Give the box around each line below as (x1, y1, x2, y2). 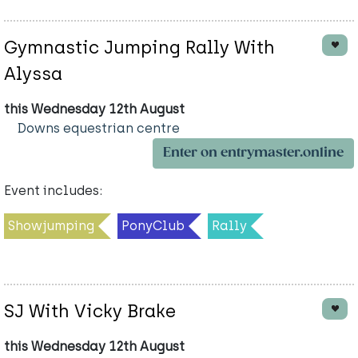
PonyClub (121, 217, 185, 233)
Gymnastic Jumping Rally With (4, 36, 275, 58)
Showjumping (8, 217, 94, 233)
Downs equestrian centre (17, 120, 180, 136)
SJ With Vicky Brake (4, 300, 176, 322)
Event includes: (4, 182, 102, 198)
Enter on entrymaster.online (163, 145, 344, 161)
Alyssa (4, 62, 62, 85)
